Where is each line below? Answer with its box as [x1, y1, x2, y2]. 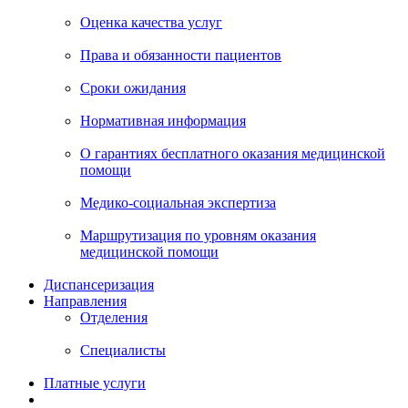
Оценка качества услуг [80, 14, 222, 30]
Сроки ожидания [80, 79, 186, 96]
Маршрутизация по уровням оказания [80, 227, 316, 243]
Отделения [80, 309, 148, 325]
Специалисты [80, 342, 166, 358]
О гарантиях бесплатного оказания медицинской [80, 145, 385, 161]
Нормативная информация [80, 112, 246, 128]
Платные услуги [44, 374, 146, 391]
